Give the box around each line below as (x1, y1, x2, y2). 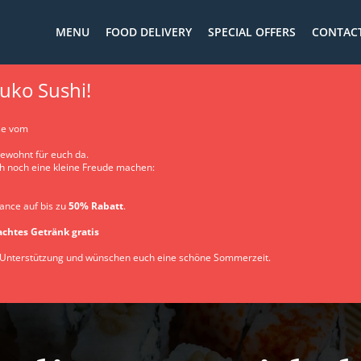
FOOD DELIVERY (106, 24, 192, 39)
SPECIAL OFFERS (208, 24, 296, 39)
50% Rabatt (68, 199, 123, 213)
